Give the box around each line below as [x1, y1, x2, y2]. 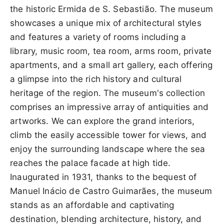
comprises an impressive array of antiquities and [10, 101, 209, 112]
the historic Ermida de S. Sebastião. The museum [10, 3, 213, 14]
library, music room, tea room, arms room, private [10, 45, 212, 56]
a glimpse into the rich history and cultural [10, 73, 182, 84]
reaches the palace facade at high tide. [10, 157, 171, 168]
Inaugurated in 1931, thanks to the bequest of [10, 171, 197, 182]
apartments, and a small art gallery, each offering [10, 59, 213, 70]
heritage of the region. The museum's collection [10, 87, 205, 98]
